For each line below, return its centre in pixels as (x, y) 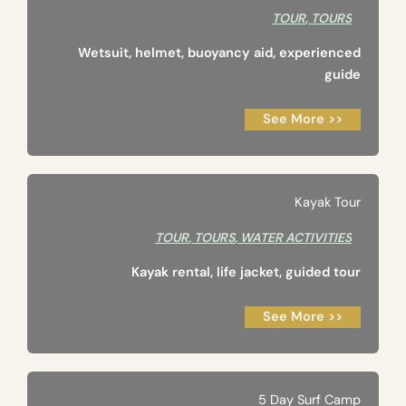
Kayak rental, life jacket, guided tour (246, 273)
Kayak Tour (328, 203)
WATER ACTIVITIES (296, 238)
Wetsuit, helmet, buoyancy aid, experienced (219, 53)
